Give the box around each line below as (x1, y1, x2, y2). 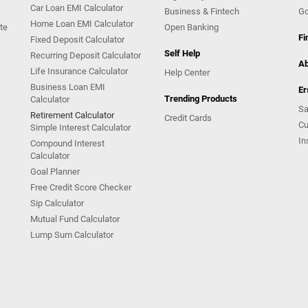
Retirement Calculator (30, 110, 114, 121)
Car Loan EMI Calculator (30, 3, 123, 14)
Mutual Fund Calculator (30, 214, 120, 225)
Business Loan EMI (30, 82, 105, 93)
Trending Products (164, 93, 237, 104)
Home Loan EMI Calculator (30, 19, 133, 30)
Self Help (164, 48, 200, 59)
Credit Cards (164, 113, 212, 124)
